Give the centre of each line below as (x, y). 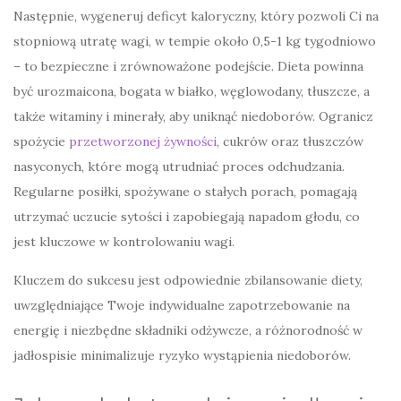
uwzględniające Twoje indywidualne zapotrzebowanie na (182, 306)
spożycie (41, 142)
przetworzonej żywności (143, 142)
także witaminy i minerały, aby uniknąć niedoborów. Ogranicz (193, 117)
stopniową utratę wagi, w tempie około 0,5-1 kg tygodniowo (195, 42)
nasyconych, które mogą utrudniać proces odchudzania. (179, 167)
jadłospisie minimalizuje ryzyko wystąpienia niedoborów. (182, 356)
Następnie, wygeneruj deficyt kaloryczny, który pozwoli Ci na (196, 17)
